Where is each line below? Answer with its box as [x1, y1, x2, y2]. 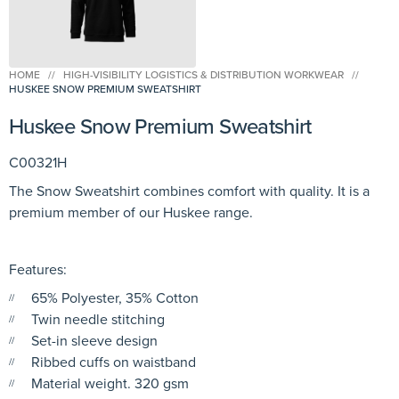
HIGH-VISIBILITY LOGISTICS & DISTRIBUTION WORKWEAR [63, 66, 346, 82]
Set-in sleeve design [31, 330, 158, 350]
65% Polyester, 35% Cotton [31, 287, 199, 307]
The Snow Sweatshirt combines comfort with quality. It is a [9, 180, 370, 200]
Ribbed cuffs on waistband [31, 351, 196, 371]
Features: [9, 258, 67, 279]
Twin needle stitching [31, 308, 165, 329]
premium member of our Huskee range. [9, 201, 253, 222]
